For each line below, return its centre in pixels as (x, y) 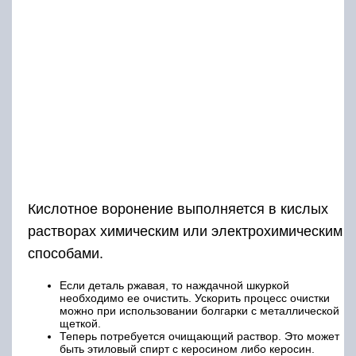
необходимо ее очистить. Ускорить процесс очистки (195, 298)
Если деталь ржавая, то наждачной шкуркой (174, 286)
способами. (66, 254)
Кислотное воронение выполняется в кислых (178, 209)
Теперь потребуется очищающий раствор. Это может (199, 337)
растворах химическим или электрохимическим (185, 232)
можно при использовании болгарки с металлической (199, 311)
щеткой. (80, 324)
